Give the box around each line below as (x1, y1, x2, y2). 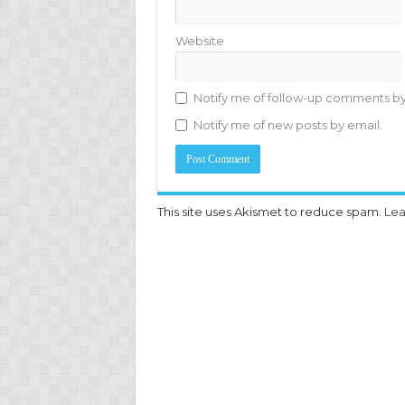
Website (174, 33, 224, 48)
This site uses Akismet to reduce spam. (156, 204, 384, 219)
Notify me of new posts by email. (193, 118, 382, 132)
